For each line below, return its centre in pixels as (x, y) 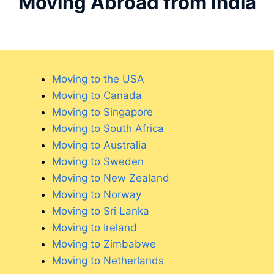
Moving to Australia (99, 145)
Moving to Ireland (94, 228)
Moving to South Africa (108, 129)
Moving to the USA (98, 79)
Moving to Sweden (98, 162)
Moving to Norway (97, 195)
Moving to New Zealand (111, 178)
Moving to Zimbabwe (104, 244)
